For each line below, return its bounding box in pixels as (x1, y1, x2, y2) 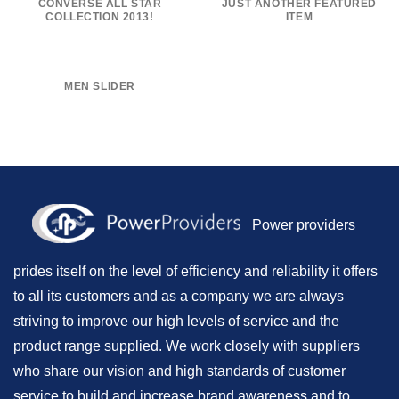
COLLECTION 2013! (45, 12, 154, 23)
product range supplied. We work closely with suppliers (13, 338, 360, 354)
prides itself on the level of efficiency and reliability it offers (13, 264, 378, 280)
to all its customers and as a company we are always (13, 289, 344, 305)
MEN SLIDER (64, 80, 135, 92)
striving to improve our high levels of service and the (13, 313, 339, 330)
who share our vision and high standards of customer (13, 363, 346, 379)
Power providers (252, 217, 355, 233)
